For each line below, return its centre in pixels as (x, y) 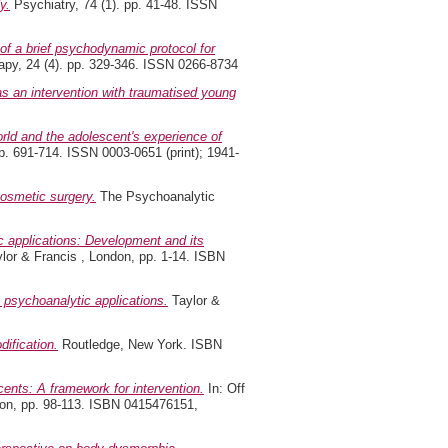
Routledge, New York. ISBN (140, 344)
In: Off (224, 388)
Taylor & (194, 300)
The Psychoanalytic (155, 196)
